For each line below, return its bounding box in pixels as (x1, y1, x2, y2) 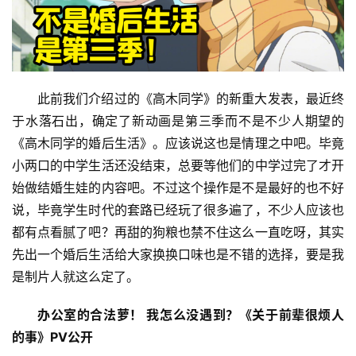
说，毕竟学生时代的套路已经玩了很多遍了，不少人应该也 (12, 201, 344, 218)
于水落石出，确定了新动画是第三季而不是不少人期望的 (12, 112, 344, 129)
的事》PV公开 (12, 328, 93, 345)
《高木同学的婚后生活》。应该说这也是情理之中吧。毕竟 (12, 134, 344, 151)
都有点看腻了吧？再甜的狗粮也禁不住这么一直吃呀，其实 (12, 223, 344, 240)
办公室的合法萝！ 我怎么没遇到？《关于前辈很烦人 (37, 306, 344, 323)
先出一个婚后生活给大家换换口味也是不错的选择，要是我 (12, 246, 344, 262)
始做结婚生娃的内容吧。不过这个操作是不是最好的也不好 (12, 179, 344, 195)
